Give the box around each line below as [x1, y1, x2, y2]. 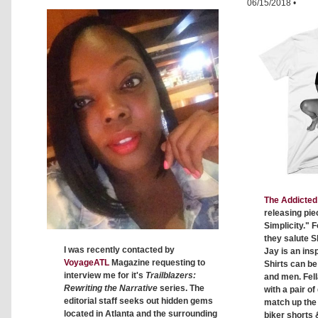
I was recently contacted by [64, 244, 175, 255]
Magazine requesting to [109, 257, 205, 268]
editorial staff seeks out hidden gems [64, 295, 213, 306]
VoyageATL [64, 257, 109, 268]
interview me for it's [64, 270, 146, 280]
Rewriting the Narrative [64, 283, 158, 293]
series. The [158, 283, 204, 293]
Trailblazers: [146, 270, 196, 280]
